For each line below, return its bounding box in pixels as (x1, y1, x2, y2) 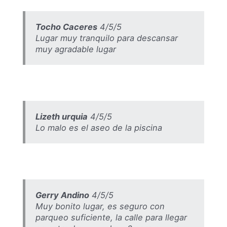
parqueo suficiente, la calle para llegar (35, 212, 187, 223)
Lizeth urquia (35, 111, 88, 122)
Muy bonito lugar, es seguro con (35, 201, 165, 212)
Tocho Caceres (35, 21, 97, 32)
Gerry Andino (35, 190, 89, 201)
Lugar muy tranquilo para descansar (35, 32, 178, 43)
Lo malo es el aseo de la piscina (35, 122, 162, 133)
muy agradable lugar (35, 44, 116, 54)
